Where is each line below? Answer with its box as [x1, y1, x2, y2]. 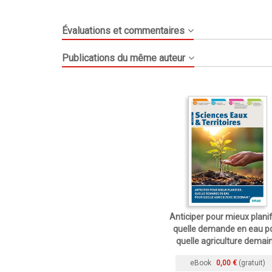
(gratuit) [238, 258, 265, 267]
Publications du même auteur [62, 52, 185, 64]
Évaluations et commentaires [62, 24, 185, 36]
